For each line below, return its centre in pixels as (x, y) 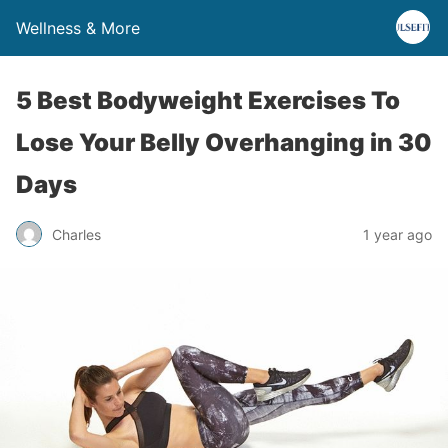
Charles (76, 234)
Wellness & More (78, 28)
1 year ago (397, 234)
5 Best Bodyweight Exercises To (208, 100)
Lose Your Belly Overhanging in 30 (224, 142)
